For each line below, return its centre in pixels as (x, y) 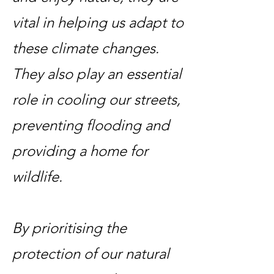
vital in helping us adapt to (98, 22)
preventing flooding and (91, 125)
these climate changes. (86, 48)
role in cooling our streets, (96, 99)
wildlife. (37, 176)
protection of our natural (91, 254)
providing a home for (80, 151)
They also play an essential (97, 74)
